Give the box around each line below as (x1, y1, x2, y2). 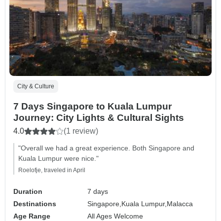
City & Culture (17, 83, 54, 90)
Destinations (13, 200, 56, 208)
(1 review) (64, 127, 98, 136)
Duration (13, 187, 42, 196)
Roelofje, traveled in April (18, 167, 85, 174)
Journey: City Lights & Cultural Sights (13, 112, 184, 123)
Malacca (167, 200, 193, 208)
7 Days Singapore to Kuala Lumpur (13, 101, 172, 112)
